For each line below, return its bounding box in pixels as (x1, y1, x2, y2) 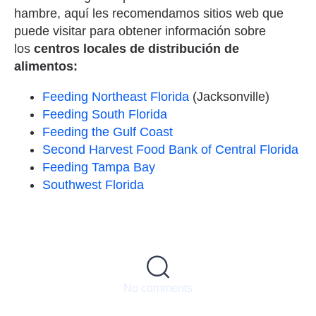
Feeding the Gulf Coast (42, 124, 176, 139)
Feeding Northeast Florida (42, 89, 193, 104)
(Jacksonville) (193, 89, 269, 104)
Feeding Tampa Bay (42, 159, 159, 174)
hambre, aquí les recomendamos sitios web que (14, 6, 284, 20)
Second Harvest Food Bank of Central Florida (42, 142, 302, 157)
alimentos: (14, 59, 81, 73)
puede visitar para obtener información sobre (14, 23, 266, 38)
